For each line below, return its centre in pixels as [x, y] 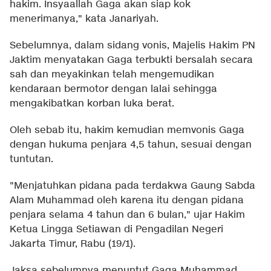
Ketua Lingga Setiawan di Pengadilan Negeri [116, 229]
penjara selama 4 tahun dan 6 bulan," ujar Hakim [127, 215]
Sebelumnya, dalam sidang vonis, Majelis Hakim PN [132, 45]
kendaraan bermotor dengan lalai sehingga [113, 89]
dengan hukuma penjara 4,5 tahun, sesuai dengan [131, 145]
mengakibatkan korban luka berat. [92, 103]
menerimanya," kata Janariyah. [84, 19]
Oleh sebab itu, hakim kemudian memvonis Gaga [127, 130]
